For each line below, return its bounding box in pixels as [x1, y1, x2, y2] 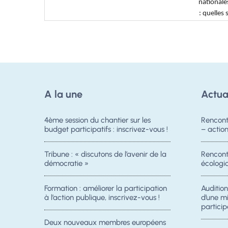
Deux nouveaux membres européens [44, 217, 166, 227]
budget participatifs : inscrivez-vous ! [44, 124, 168, 134]
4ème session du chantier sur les [44, 115, 151, 125]
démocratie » [44, 158, 89, 168]
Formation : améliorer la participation [44, 183, 167, 193]
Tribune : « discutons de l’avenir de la [44, 149, 166, 159]
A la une [44, 88, 82, 100]
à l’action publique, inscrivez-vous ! [44, 192, 160, 202]
